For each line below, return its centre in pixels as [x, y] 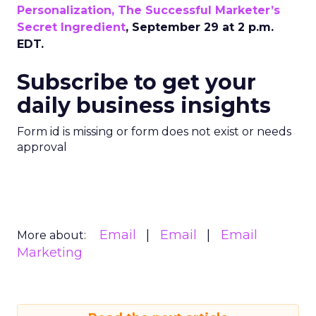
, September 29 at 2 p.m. [200, 27]
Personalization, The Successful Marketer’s [148, 10]
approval [42, 147]
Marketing [50, 253]
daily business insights [144, 105]
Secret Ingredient [71, 27]
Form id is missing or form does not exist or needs [154, 132]
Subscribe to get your [136, 82]
